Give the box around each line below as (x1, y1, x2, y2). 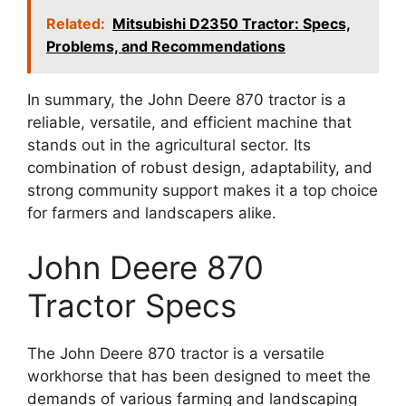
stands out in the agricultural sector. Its (27, 136, 311, 155)
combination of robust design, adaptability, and (27, 159, 372, 178)
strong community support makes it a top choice (27, 181, 378, 200)
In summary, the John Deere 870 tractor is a (27, 91, 346, 110)
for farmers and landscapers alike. (27, 204, 276, 223)
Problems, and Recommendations (46, 37, 285, 56)
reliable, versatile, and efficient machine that (27, 113, 352, 132)
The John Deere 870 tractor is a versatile (27, 343, 324, 362)
